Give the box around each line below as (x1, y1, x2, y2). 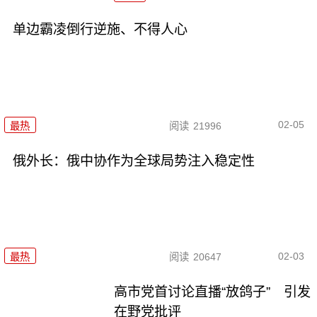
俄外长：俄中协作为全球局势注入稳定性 (12, 153, 255, 168)
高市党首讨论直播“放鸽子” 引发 (114, 284, 311, 300)
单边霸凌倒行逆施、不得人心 (12, 22, 188, 38)
